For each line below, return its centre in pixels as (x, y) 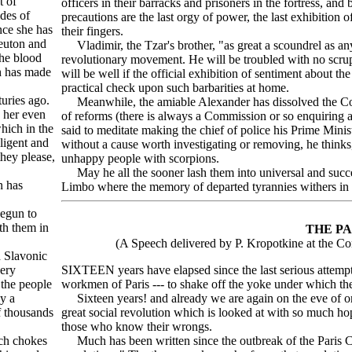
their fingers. (92, 31)
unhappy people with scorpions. (140, 159)
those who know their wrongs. (137, 327)
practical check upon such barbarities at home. (175, 88)
